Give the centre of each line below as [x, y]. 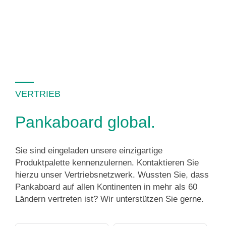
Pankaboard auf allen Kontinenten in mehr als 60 [106, 187]
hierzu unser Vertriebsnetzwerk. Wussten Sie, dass [112, 175]
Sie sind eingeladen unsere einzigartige [89, 151]
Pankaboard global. [85, 122]
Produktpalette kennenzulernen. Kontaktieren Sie [107, 163]
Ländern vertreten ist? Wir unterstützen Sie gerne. [109, 199]
